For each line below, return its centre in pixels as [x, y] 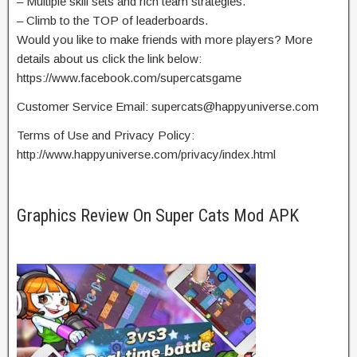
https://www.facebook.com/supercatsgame [129, 77]
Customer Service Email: [84, 106]
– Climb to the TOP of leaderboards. [112, 20]
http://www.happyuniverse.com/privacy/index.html [146, 154]
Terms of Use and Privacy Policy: [106, 135]
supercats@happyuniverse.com [235, 106]
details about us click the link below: [109, 58]
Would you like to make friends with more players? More [165, 39]
